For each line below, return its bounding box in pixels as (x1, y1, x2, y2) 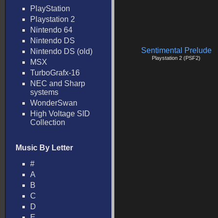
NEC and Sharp (30, 79, 85, 88)
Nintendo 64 (30, 26, 73, 34)
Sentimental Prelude (141, 46, 212, 54)
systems (30, 88, 58, 96)
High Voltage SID (30, 109, 90, 118)
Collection (30, 118, 65, 127)
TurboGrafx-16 (30, 69, 80, 77)
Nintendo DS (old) (30, 47, 92, 55)
